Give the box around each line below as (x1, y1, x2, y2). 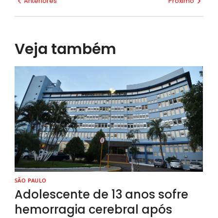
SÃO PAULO (15, 176, 47, 184)
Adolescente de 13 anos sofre (15, 186, 188, 202)
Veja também (15, 39, 116, 60)
